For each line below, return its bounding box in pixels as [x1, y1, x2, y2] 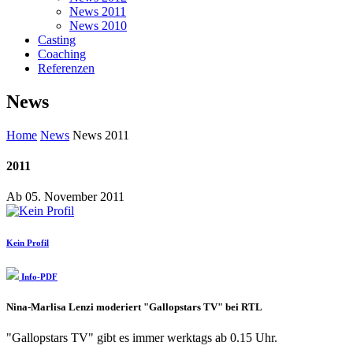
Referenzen [38, 61, 95, 75]
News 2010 [69, 19, 127, 32]
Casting [38, 33, 76, 46]
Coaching [38, 47, 86, 61]
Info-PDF [19, 272, 58, 282]
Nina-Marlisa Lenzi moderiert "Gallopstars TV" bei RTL [6, 301, 262, 314]
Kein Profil [6, 238, 49, 248]
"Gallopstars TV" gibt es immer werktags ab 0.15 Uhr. [6, 331, 277, 345]
